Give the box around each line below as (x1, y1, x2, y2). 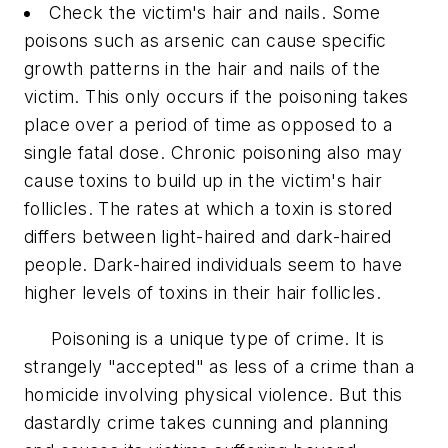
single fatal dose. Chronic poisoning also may (24, 141, 402, 163)
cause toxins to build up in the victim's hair (24, 169, 382, 191)
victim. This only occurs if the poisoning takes (24, 85, 409, 107)
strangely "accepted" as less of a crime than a (24, 355, 415, 377)
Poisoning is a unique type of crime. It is (24, 327, 385, 349)
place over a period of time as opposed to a (24, 113, 393, 135)
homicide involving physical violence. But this (24, 383, 403, 405)
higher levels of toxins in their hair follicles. (24, 281, 382, 303)
